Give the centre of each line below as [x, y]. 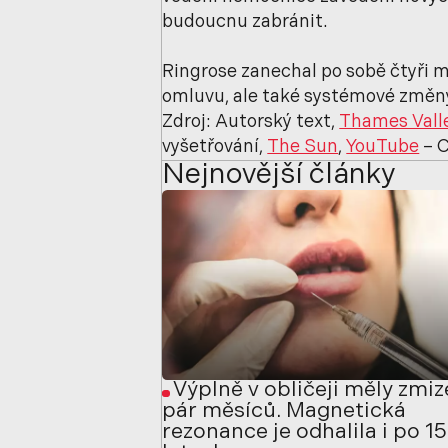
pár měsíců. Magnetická [284, 411]
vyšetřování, [215, 148]
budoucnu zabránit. [245, 23]
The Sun [303, 148]
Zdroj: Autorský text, [251, 123]
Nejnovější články [279, 176]
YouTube [383, 148]
